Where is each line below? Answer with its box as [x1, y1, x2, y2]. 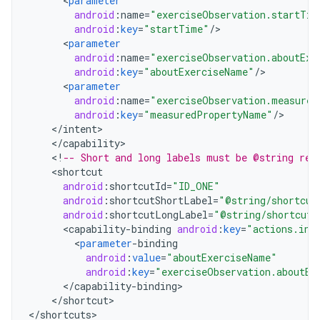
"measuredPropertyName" [144, 108, 273, 121]
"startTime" [144, 22, 209, 36]
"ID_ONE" [172, 179, 220, 193]
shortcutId [109, 179, 166, 193]
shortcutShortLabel [109, 194, 213, 207]
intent [63, 122, 97, 136]
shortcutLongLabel [109, 208, 208, 221]
